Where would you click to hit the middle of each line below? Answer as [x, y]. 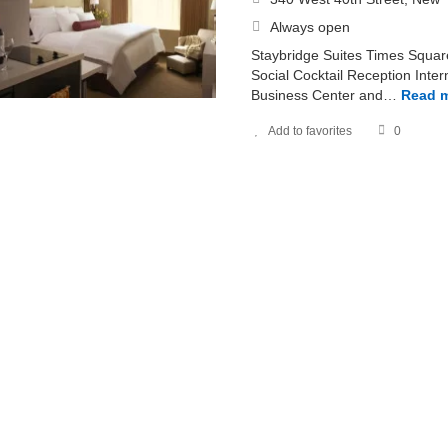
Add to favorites [309, 131]
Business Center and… [323, 95]
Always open [309, 27]
